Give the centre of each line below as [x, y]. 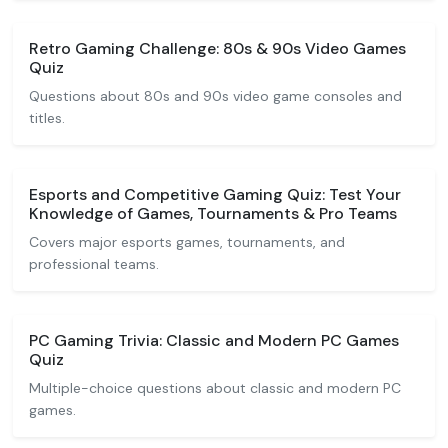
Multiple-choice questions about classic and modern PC [215, 388]
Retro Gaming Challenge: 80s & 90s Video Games [217, 48]
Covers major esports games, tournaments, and [187, 242]
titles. [47, 118]
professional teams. [94, 264]
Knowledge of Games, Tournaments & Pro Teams [213, 213]
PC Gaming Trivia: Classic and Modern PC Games [214, 340]
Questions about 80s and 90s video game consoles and [215, 96]
